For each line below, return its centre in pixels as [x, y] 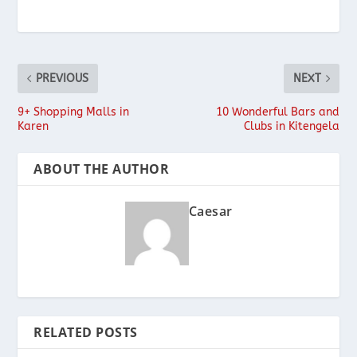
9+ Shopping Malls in [74, 112]
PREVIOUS [63, 78]
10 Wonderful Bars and [277, 112]
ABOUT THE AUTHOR [102, 169]
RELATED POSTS [86, 332]
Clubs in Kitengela [291, 126]
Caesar [210, 211]
